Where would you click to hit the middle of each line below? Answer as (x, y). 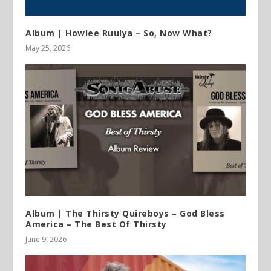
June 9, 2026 (46, 240)
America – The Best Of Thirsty (96, 224)
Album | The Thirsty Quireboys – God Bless (125, 214)
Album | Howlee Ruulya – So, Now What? (119, 33)
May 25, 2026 (48, 48)
